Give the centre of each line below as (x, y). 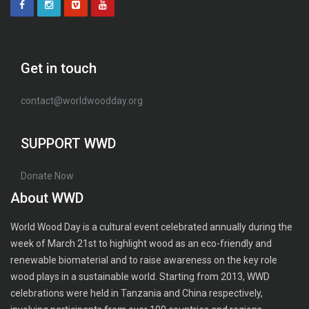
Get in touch (59, 68)
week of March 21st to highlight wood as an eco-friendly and (141, 243)
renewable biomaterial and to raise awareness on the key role (144, 260)
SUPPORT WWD (68, 143)
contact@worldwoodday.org (82, 101)
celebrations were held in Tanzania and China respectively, (137, 293)
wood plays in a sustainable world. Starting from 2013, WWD (140, 277)
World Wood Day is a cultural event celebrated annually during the (151, 227)
